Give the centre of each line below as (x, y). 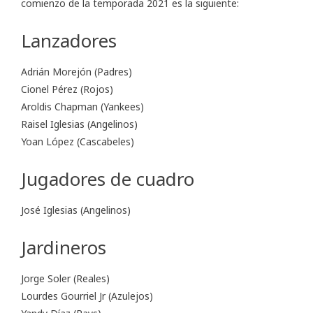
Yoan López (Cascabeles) (78, 142)
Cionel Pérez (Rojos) (67, 89)
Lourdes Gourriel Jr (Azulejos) (87, 296)
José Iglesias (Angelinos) (76, 210)
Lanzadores (69, 41)
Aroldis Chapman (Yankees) (82, 107)
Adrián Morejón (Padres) (77, 72)
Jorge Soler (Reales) (65, 279)
